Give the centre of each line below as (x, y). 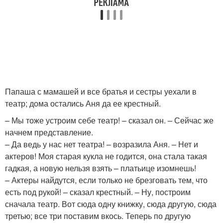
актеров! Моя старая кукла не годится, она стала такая (106, 156)
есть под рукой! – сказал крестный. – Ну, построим (98, 192)
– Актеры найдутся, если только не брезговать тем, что (106, 180)
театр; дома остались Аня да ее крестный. (83, 103)
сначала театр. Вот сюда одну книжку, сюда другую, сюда (111, 204)
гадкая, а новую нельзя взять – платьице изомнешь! (101, 168)
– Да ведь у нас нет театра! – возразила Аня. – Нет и (102, 144)
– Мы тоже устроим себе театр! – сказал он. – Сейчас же (109, 120)
